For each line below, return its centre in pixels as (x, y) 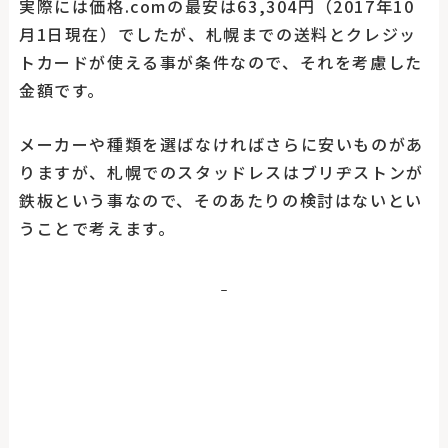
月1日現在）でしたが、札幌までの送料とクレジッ (217, 34)
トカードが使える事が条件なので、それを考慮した (220, 62)
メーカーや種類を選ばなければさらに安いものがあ (221, 144)
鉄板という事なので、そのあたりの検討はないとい (220, 200)
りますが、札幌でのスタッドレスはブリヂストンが (221, 172)
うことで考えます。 (97, 228)
